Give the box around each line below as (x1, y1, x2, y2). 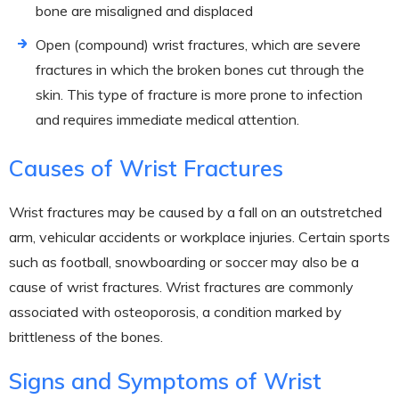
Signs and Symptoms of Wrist (9, 366, 322, 395)
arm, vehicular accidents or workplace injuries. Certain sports (9, 227, 390, 246)
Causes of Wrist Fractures (9, 153, 283, 182)
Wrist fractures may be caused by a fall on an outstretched (9, 202, 382, 221)
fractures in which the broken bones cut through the (36, 60, 364, 78)
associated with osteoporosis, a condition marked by (9, 302, 342, 321)
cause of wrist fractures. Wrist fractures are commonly (9, 277, 354, 296)
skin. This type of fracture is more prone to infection (36, 85, 362, 103)
